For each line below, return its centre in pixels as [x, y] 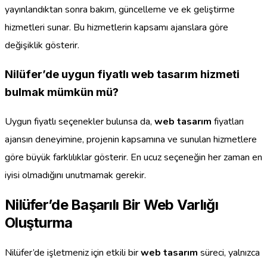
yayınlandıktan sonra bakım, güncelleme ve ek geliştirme [120, 10]
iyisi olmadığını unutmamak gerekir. [75, 175]
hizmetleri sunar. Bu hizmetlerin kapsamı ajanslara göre [117, 28]
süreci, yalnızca [229, 252]
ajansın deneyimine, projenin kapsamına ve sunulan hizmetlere [131, 139]
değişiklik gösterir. [42, 46]
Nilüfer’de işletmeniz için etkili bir [73, 252]
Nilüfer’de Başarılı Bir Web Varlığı [111, 204]
